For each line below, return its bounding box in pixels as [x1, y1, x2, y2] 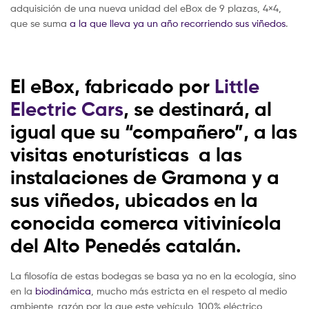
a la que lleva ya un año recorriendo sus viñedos [70, 17, 286, 30]
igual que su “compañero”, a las [10, 120, 297, 144]
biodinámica [35, 284, 91, 297]
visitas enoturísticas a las [10, 143, 242, 167]
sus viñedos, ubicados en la [10, 188, 258, 212]
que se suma [10, 17, 70, 30]
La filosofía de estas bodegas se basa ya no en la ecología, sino [10, 269, 296, 281]
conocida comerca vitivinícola [10, 211, 281, 235]
